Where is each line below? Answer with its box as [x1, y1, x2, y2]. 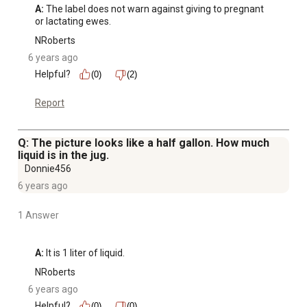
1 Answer [18, 210, 59, 221]
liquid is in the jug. [18, 149, 109, 162]
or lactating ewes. [35, 16, 111, 27]
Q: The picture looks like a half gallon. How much [18, 136, 269, 150]
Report [35, 97, 64, 109]
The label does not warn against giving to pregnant [44, 3, 264, 15]
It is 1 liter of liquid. [44, 247, 125, 259]
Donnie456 [25, 163, 71, 175]
